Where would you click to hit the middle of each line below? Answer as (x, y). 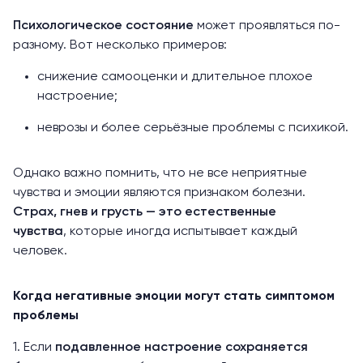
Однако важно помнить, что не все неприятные (160, 173)
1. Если (34, 348)
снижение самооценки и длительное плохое (175, 77)
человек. (40, 251)
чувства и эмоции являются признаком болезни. (159, 193)
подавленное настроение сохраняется (181, 348)
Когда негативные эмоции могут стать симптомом (174, 297)
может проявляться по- (267, 26)
